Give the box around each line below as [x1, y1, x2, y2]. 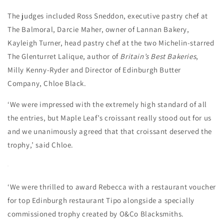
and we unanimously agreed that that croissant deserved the [7, 126, 212, 136]
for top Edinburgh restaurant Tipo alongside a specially [7, 195, 195, 205]
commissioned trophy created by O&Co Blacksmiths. [7, 208, 184, 218]
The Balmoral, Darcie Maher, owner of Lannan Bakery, [7, 24, 189, 34]
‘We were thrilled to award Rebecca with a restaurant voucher [7, 181, 216, 191]
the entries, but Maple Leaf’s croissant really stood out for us [7, 112, 211, 122]
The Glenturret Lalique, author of [7, 51, 118, 61]
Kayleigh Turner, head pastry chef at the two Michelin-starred [7, 37, 214, 47]
